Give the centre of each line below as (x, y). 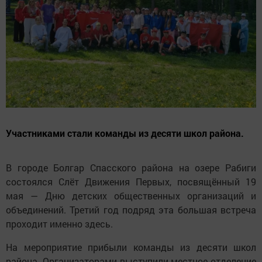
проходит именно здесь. (59, 223)
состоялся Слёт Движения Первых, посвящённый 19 (131, 181)
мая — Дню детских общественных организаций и (131, 195)
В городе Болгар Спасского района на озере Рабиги (131, 167)
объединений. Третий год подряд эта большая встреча (131, 209)
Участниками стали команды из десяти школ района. (125, 133)
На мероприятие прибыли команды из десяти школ (131, 247)
